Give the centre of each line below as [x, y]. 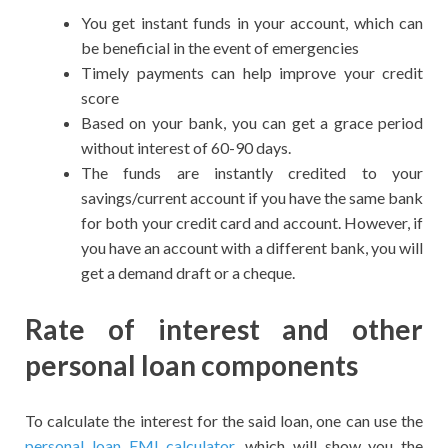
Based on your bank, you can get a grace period [252, 123]
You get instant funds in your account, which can [252, 23]
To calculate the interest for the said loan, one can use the [224, 420]
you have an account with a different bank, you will [252, 248]
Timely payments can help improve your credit [252, 73]
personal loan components [191, 364]
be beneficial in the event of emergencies [223, 48]
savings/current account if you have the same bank [252, 198]
